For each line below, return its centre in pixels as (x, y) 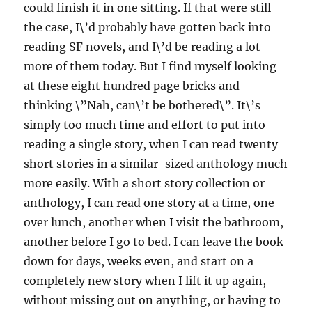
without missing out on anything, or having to (153, 301)
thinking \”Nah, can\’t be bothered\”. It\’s (142, 106)
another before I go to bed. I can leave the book (154, 242)
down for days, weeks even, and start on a (139, 262)
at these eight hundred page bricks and (132, 86)
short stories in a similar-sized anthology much (156, 164)
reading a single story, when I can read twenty (151, 145)
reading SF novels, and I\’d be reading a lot (142, 47)
